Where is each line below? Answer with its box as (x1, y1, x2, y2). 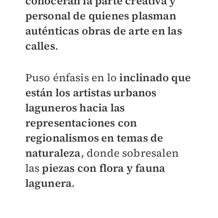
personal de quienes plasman (25, 8, 176, 23)
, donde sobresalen (80, 145, 179, 161)
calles (25, 38, 55, 54)
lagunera (25, 176, 72, 191)
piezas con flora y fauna (42, 161, 165, 176)
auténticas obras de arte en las (25, 23, 182, 38)
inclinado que (117, 70, 191, 85)
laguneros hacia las (25, 100, 125, 115)
